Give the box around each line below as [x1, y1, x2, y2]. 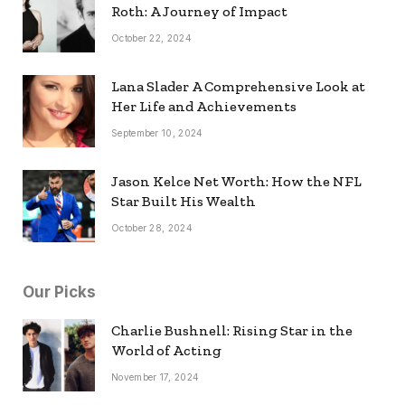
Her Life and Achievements [111, 98, 297, 116]
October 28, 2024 [111, 222, 193, 234]
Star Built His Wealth [111, 193, 256, 211]
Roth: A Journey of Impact [111, 3, 287, 21]
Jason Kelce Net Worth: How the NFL [111, 173, 362, 191]
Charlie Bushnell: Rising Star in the [111, 322, 353, 340]
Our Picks [23, 283, 96, 302]
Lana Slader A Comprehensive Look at [111, 78, 365, 96]
